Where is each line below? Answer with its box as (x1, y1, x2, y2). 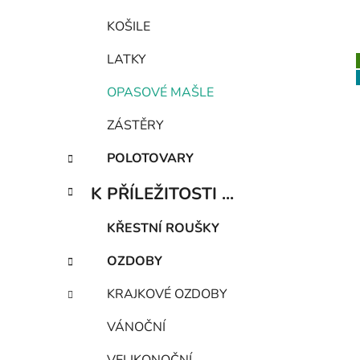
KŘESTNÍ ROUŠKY (107, 219, 219, 238)
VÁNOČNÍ (107, 318, 166, 337)
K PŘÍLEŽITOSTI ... (91, 182, 234, 206)
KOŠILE (107, 18, 150, 36)
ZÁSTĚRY (107, 117, 164, 135)
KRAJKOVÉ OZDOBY (107, 285, 227, 304)
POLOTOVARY (107, 149, 194, 168)
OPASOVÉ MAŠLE (107, 84, 214, 102)
